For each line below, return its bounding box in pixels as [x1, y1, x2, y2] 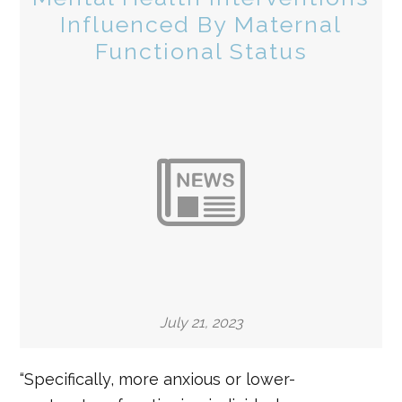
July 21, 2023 [159, 314, 243, 331]
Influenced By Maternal [60, 11, 342, 38]
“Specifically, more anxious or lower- [20, 370, 296, 389]
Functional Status [94, 38, 308, 65]
